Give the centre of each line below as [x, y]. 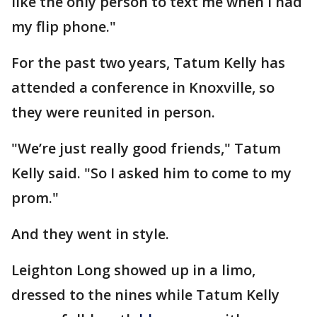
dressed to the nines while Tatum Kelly [145, 295]
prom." [35, 198]
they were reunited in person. [113, 113]
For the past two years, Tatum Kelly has [148, 63]
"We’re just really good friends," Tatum [146, 149]
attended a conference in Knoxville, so [143, 88]
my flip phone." [64, 27]
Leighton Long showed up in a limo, [133, 270]
